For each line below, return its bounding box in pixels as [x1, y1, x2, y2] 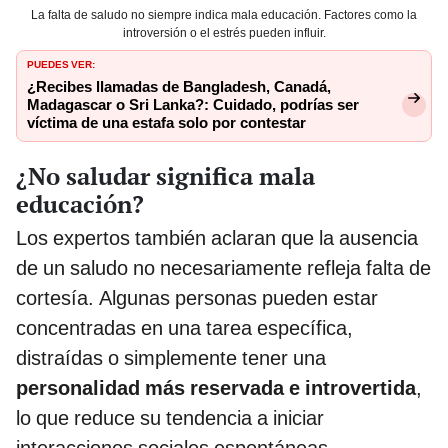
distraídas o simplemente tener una [16, 345, 326, 370]
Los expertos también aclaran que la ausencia [16, 225, 418, 250]
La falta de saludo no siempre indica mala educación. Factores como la [31, 7, 417, 22]
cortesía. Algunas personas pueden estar [16, 285, 378, 310]
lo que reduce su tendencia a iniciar [16, 405, 324, 430]
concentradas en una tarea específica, [16, 315, 353, 340]
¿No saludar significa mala [16, 159, 315, 192]
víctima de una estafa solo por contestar [27, 113, 306, 132]
